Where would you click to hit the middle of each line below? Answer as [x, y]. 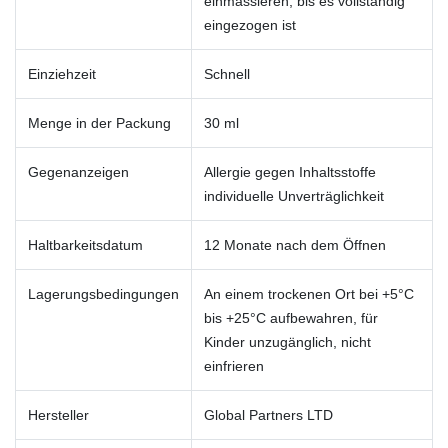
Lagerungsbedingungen [103, 293]
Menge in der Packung [99, 122]
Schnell [227, 73]
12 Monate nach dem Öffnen [295, 244]
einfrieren [234, 365]
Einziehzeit [62, 73]
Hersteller [58, 414]
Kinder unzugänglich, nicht [287, 341]
